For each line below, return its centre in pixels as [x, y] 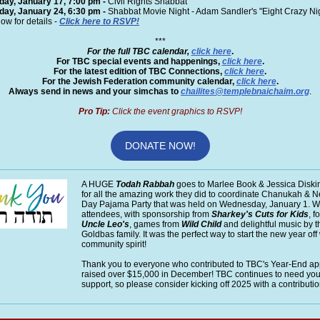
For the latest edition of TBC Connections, [139, 71]
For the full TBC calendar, [138, 51]
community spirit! [114, 244]
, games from [155, 224]
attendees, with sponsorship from [146, 214]
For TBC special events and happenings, [138, 61]
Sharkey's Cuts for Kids [260, 214]
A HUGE [99, 184]
